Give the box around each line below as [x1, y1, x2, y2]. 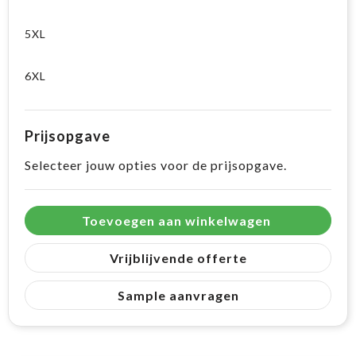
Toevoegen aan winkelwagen [82, 213, 271, 229]
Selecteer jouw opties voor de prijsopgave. [25, 157, 287, 173]
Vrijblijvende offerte [109, 250, 247, 266]
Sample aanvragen [117, 288, 239, 304]
